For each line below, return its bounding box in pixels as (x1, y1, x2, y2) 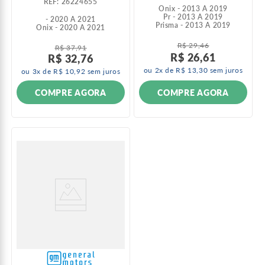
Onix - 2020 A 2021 (36, 23, 105, 33)
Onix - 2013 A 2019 (159, 4, 228, 14)
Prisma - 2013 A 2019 (156, 21, 231, 30)
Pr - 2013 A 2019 (163, 12, 223, 22)
